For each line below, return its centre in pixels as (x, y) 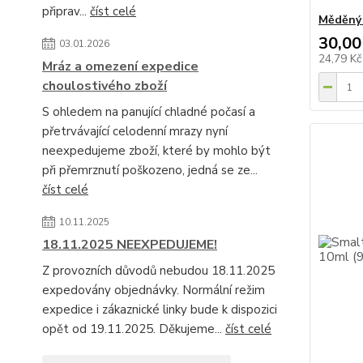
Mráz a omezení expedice (120, 67)
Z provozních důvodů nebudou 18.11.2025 (158, 271)
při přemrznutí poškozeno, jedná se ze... (150, 171)
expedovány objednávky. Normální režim (154, 290)
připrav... (66, 12)
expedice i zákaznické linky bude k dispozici (160, 310)
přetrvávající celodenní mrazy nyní (135, 132)
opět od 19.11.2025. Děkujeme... (134, 329)
